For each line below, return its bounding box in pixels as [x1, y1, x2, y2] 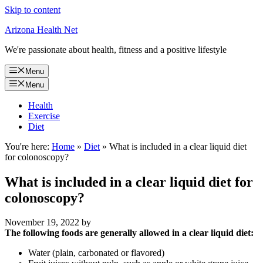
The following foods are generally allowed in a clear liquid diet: [5, 228, 254, 238]
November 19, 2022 [5, 217, 79, 228]
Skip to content [5, 5, 60, 15]
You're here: [5, 141, 49, 151]
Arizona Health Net [5, 25, 77, 35]
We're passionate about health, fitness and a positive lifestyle [5, 45, 227, 55]
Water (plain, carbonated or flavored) [28, 248, 164, 258]
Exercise [28, 110, 60, 121]
